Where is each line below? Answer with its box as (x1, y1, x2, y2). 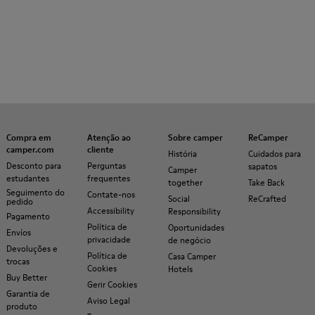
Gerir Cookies (86, 278, 137, 291)
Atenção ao (86, 131, 131, 144)
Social (167, 193, 190, 205)
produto (6, 300, 37, 313)
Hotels (167, 263, 193, 276)
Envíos (6, 226, 31, 239)
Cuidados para (248, 148, 302, 160)
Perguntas (86, 160, 126, 172)
